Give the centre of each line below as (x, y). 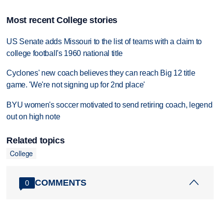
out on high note (33, 117)
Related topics (36, 140)
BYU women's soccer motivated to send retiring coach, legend (110, 105)
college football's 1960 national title (65, 53)
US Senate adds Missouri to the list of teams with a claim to (104, 41)
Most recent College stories (62, 20)
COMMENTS (61, 182)
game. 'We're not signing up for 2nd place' (76, 85)
